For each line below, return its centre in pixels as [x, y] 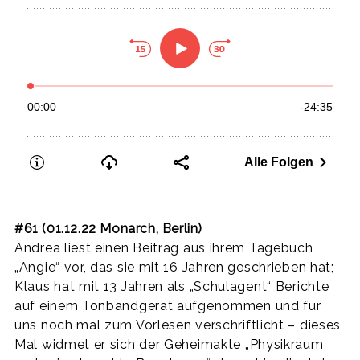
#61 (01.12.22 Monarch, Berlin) [108, 228]
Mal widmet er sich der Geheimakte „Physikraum [169, 344]
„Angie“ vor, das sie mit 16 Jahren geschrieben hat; [174, 267]
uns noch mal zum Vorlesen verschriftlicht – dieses [178, 325]
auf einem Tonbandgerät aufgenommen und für [168, 305]
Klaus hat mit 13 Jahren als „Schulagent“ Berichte [172, 286]
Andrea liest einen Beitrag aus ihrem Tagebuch [164, 247]
